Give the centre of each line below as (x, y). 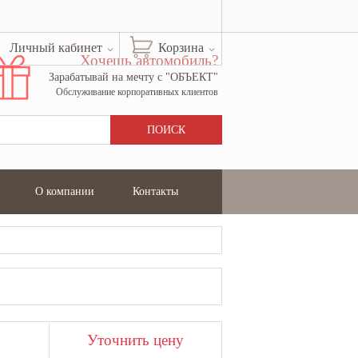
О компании (65, 191)
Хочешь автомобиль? (149, 60)
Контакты (155, 191)
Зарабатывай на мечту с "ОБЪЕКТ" (133, 77)
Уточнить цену (135, 340)
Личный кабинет (56, 48)
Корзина (181, 48)
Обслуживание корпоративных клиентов (137, 92)
